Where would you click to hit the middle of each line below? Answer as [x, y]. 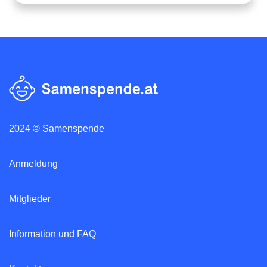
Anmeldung [33, 163]
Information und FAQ [52, 234]
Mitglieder [30, 198]
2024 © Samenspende [57, 128]
